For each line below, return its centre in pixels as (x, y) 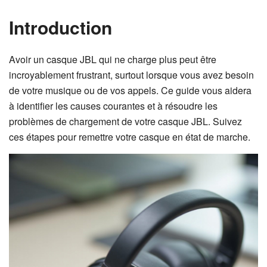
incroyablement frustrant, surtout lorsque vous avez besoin (131, 75)
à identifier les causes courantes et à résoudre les (113, 106)
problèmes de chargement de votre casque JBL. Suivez (125, 121)
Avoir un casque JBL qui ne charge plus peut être (113, 59)
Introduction (60, 27)
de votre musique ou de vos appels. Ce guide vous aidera (130, 90)
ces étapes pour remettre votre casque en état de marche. (130, 137)
